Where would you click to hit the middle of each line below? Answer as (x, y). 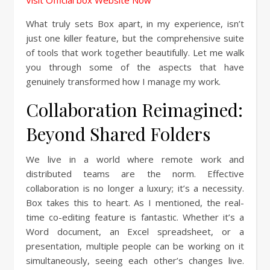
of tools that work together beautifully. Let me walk (135, 52)
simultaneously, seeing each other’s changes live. (135, 260)
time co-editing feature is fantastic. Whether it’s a (135, 217)
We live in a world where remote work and (135, 159)
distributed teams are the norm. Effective (135, 174)
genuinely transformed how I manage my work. (123, 81)
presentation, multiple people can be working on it (135, 246)
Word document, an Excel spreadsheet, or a (135, 231)
